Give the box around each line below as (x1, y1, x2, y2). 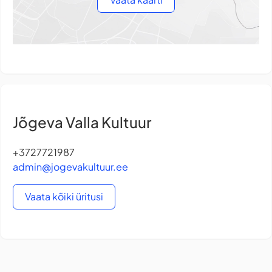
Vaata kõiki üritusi (25, 190, 104, 203)
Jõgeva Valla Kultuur (13, 113, 151, 132)
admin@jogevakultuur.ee (13, 160, 128, 174)
